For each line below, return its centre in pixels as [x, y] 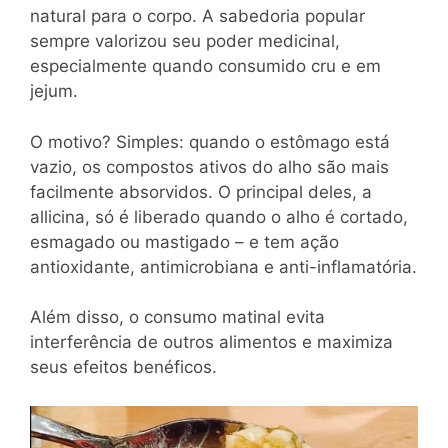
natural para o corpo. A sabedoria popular [197, 16]
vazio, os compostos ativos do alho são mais [209, 166]
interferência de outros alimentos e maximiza [211, 342]
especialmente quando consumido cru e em [205, 66]
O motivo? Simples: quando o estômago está [210, 141]
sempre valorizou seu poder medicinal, [185, 41]
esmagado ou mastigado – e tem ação [184, 241]
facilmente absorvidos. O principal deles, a [201, 191]
